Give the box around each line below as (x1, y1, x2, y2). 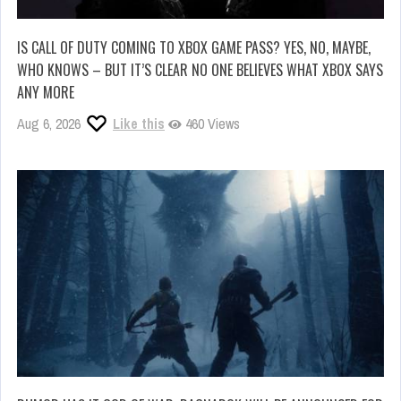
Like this (113, 114, 165, 134)
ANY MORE (17, 81, 74, 104)
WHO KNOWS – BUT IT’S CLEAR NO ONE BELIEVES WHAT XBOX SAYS (17, 59, 383, 81)
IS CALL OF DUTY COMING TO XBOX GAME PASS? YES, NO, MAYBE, (17, 37, 371, 59)
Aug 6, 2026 (17, 114, 81, 134)
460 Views (182, 114, 240, 134)
